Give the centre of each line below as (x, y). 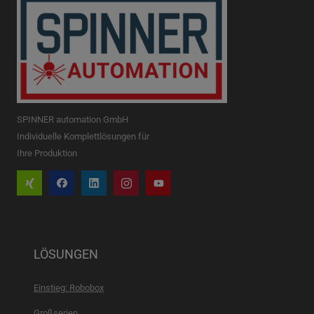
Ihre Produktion (47, 153)
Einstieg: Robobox (69, 288)
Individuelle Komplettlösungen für (83, 136)
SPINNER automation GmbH (73, 120)
